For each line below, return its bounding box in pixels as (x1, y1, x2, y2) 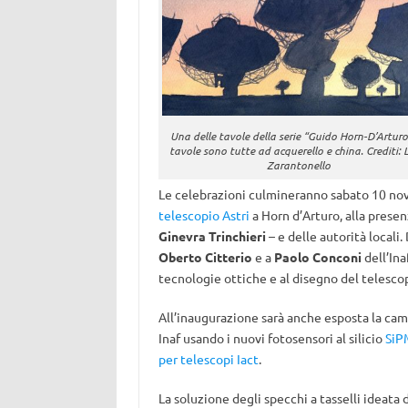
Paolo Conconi (273, 249, 362, 265)
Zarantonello (267, 158, 331, 173)
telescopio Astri (158, 207, 250, 223)
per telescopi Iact (158, 351, 259, 367)
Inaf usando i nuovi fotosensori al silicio (158, 330, 385, 346)
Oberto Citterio (158, 249, 252, 265)
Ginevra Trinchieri (158, 228, 266, 244)
